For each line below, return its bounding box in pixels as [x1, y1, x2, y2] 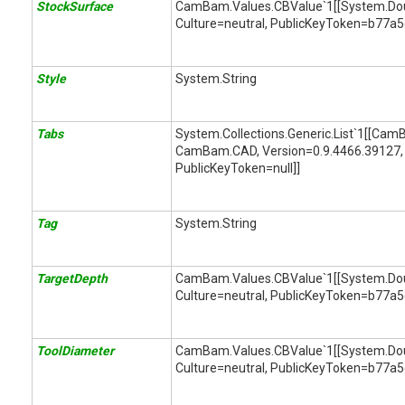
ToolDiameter [36, 344, 114, 358]
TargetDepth [36, 271, 108, 286]
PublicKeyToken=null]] [175, 161, 300, 175]
